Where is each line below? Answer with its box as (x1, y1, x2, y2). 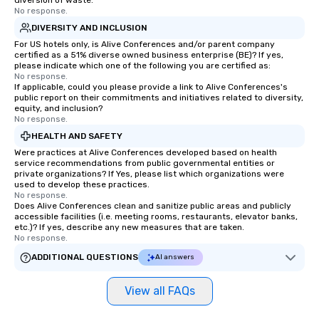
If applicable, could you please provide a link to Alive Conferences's (14, 82, 288, 92)
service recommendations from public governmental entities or (14, 158, 275, 168)
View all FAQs (124, 284, 195, 298)
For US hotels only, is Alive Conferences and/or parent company (14, 39, 275, 49)
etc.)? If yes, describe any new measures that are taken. (14, 222, 244, 232)
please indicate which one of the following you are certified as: (14, 61, 271, 70)
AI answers (155, 253, 194, 261)
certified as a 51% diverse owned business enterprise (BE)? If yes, (14, 50, 283, 60)
